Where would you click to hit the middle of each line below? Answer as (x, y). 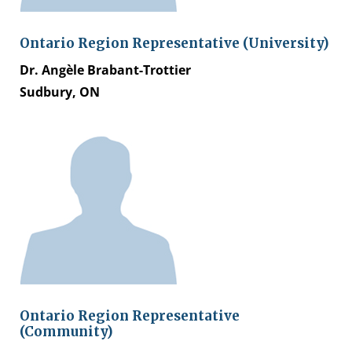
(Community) (66, 331)
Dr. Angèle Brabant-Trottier (105, 70)
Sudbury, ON (60, 92)
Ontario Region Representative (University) (174, 43)
